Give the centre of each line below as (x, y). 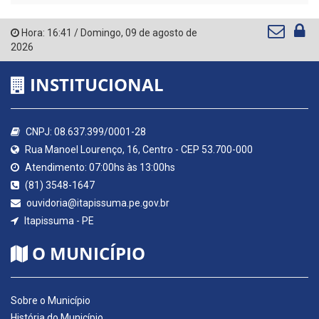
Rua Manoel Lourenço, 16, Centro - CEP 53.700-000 (138, 150)
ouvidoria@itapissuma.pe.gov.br (97, 203)
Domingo (101, 33)
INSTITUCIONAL (95, 85)
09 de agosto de (161, 33)
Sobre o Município (51, 301)
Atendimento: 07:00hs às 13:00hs (99, 168)
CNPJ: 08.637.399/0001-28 (85, 132)
